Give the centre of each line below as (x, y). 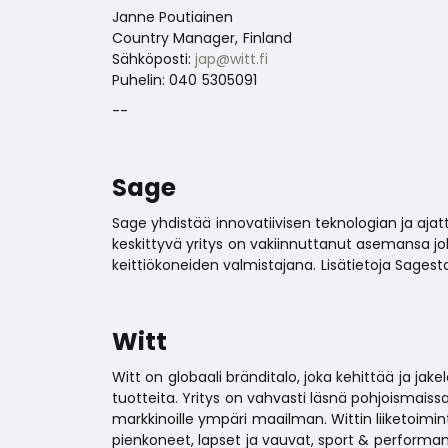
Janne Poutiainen (173, 16)
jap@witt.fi (232, 58)
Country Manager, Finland (202, 37)
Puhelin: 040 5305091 (184, 79)
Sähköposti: (154, 58)
